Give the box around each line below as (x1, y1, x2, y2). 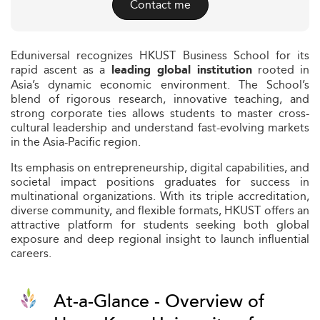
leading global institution (111, 61, 252, 79)
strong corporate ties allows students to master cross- (11, 104, 309, 122)
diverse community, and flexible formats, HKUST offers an (11, 201, 309, 219)
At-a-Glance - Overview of (54, 288, 264, 316)
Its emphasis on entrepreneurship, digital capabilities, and (11, 159, 309, 176)
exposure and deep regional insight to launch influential (11, 230, 309, 248)
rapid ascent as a (11, 61, 111, 79)
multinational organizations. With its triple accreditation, (11, 187, 309, 205)
